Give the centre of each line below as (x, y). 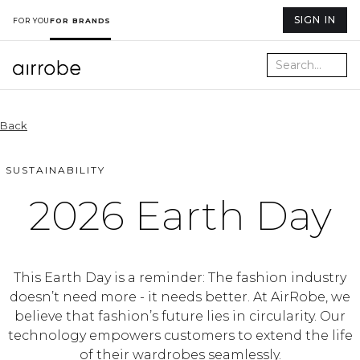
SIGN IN (315, 20)
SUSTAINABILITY (55, 170)
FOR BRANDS (81, 20)
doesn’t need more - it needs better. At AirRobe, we (180, 297)
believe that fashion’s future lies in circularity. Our (180, 316)
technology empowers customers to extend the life (180, 335)
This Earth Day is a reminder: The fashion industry (180, 278)
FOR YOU (32, 20)
